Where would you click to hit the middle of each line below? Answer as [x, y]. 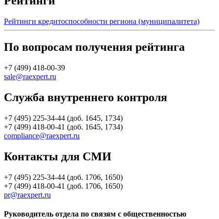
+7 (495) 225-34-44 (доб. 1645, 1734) [63, 118]
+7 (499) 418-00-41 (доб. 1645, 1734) [63, 127]
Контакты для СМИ [58, 156]
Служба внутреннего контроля [86, 98]
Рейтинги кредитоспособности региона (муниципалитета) [102, 22]
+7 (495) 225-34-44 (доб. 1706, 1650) [63, 177]
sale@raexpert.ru [30, 77]
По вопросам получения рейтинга [94, 47]
